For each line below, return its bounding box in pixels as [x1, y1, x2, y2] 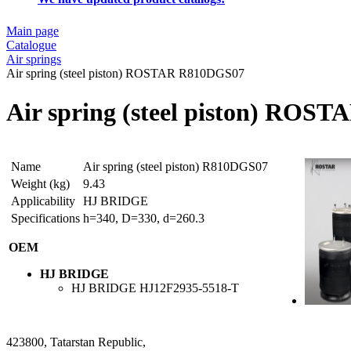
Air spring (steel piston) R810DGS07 [83, 160, 268, 174]
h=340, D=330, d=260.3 [83, 212, 204, 226]
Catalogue [6, 38, 56, 52]
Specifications [11, 212, 80, 226]
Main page [6, 24, 59, 38]
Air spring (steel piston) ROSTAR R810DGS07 [6, 67, 244, 81]
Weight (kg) [11, 177, 70, 191]
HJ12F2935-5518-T [139, 281, 239, 295]
